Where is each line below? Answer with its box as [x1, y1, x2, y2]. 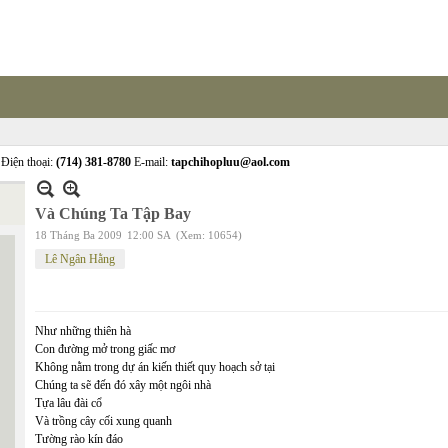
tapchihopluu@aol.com [171, 155, 290, 169]
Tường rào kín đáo [35, 432, 123, 446]
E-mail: [131, 155, 171, 169]
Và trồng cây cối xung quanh [35, 414, 172, 428]
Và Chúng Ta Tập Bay [35, 205, 191, 222]
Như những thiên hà [35, 324, 131, 338]
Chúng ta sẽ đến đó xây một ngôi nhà [35, 378, 211, 392]
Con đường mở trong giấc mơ [35, 342, 175, 356]
